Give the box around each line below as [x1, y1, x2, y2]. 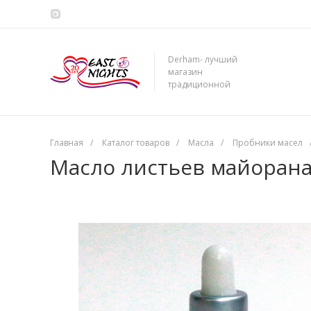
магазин [168, 65, 203, 78]
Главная [50, 137, 83, 149]
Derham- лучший [168, 53, 237, 65]
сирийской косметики [168, 90, 260, 103]
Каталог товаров [102, 137, 169, 149]
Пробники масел [233, 137, 303, 149]
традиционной [168, 78, 230, 90]
